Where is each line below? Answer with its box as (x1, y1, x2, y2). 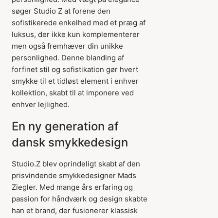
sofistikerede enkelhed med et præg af (12, 18, 145, 27)
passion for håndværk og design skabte (12, 194, 147, 203)
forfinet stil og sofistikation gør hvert (12, 65, 138, 74)
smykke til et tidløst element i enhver (12, 76, 139, 86)
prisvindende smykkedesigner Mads (12, 171, 136, 180)
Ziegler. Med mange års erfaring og (12, 182, 133, 192)
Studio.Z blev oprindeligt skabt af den (12, 159, 140, 168)
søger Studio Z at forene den (12, 6, 110, 16)
